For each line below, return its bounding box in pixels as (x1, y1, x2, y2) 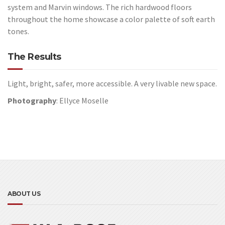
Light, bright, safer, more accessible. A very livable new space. (8, 78, 217, 88)
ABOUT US (8, 190, 40, 198)
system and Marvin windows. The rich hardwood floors (8, 2, 192, 12)
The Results (8, 51, 61, 62)
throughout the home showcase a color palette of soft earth (8, 14, 215, 24)
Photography (8, 95, 56, 106)
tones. (8, 26, 29, 36)
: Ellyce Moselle (56, 95, 108, 106)
